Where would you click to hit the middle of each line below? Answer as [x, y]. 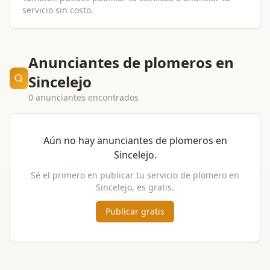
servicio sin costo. [58, 10]
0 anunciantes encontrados [83, 97]
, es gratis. [153, 187]
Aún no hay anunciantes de [106, 140]
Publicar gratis [135, 211]
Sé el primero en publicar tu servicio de [112, 175]
